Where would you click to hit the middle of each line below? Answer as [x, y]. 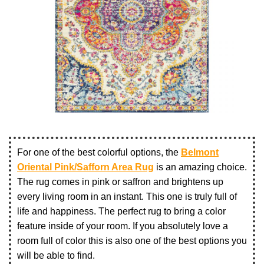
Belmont [200, 153]
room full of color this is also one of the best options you [132, 241]
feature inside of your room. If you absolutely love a [123, 226]
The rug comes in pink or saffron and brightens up [120, 182]
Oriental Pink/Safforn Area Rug [85, 167]
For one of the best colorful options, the [99, 153]
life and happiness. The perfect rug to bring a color [121, 212]
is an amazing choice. [200, 167]
